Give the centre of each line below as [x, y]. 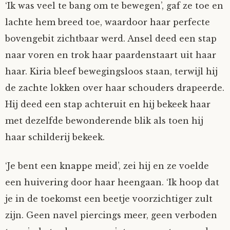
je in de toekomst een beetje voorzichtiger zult [109, 199]
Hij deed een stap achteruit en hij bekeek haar [108, 104]
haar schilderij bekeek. [55, 137]
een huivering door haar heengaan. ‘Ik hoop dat [112, 182]
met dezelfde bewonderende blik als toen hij [104, 121]
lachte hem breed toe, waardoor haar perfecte [108, 22]
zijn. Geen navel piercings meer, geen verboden [111, 215]
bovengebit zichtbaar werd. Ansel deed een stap [111, 39]
